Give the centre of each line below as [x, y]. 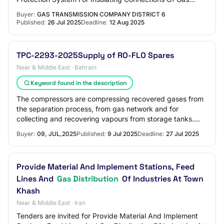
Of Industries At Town [162, 179]
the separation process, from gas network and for [97, 109]
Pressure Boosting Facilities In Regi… [76, 9]
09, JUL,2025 [57, 134]
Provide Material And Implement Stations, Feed [105, 167]
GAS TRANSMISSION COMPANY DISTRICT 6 [101, 14]
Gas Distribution [88, 179]
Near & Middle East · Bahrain [56, 67]
